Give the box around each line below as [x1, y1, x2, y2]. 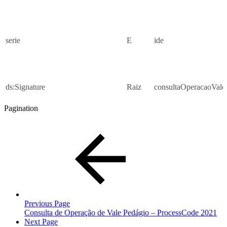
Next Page [24, 217, 58, 226]
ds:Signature [6, 82, 45, 91]
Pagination [4, 103, 38, 112]
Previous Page [24, 199, 70, 208]
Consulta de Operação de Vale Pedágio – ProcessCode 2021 [24, 208, 217, 217]
